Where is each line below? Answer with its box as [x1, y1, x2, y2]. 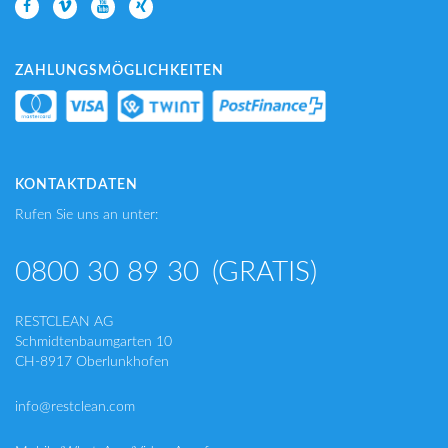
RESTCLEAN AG [15, 315, 113, 329]
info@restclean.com [15, 400, 135, 414]
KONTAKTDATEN [15, 178, 138, 193]
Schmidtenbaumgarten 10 [15, 335, 172, 349]
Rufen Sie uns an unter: [15, 207, 158, 222]
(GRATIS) [204, 258, 317, 286]
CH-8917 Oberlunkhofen [15, 355, 169, 369]
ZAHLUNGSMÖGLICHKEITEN [15, 63, 224, 78]
